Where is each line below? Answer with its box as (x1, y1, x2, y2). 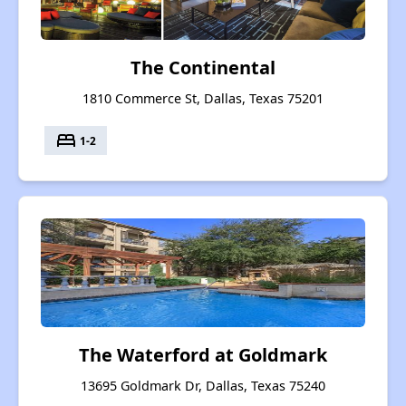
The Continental (130, 55, 275, 81)
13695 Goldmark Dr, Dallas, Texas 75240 (81, 377, 325, 395)
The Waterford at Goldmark (79, 343, 327, 368)
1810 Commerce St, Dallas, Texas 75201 (82, 90, 324, 108)
